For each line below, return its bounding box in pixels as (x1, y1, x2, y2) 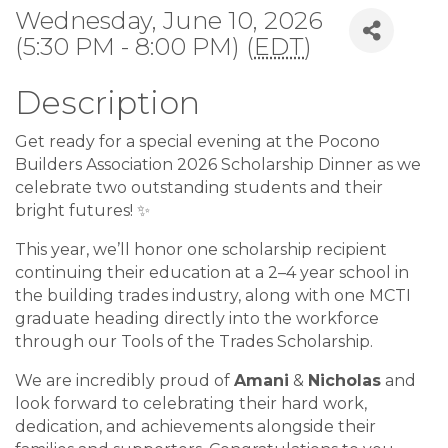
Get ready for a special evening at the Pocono (15, 132, 380, 151)
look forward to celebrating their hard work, (15, 394, 367, 413)
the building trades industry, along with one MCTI (15, 286, 411, 305)
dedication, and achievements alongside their (15, 417, 376, 436)
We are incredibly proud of (15, 371, 234, 390)
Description (15, 83, 200, 122)
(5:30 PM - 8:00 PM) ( (15, 32, 254, 61)
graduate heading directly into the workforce (15, 309, 379, 328)
